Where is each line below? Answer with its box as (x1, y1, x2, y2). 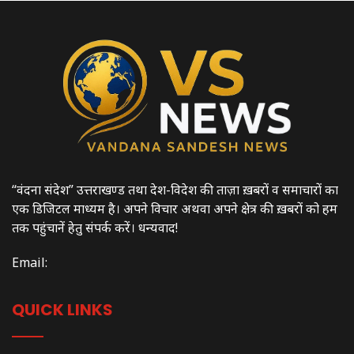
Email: (12, 254, 47, 272)
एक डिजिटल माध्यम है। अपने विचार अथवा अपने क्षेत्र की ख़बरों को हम (12, 200, 337, 218)
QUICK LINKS (12, 299, 113, 322)
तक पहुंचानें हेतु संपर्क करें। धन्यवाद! (12, 219, 178, 237)
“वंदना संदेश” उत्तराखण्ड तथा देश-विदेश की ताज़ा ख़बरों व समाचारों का (12, 181, 338, 199)
